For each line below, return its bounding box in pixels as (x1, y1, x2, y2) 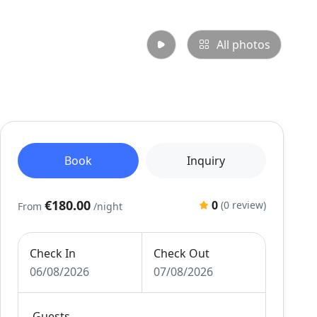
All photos (217, 37, 270, 52)
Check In (30, 246, 76, 261)
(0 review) (220, 198, 266, 212)
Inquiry (186, 153, 225, 168)
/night (93, 200, 123, 213)
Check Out (153, 246, 209, 261)
